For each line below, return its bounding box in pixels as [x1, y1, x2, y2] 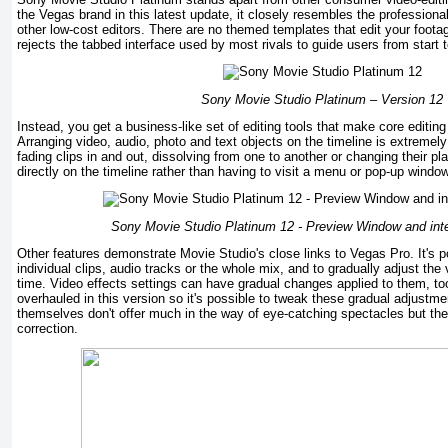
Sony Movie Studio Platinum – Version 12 [201, 92, 443, 108]
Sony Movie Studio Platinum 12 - [111, 219, 306, 235]
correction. [17, 321, 78, 337]
